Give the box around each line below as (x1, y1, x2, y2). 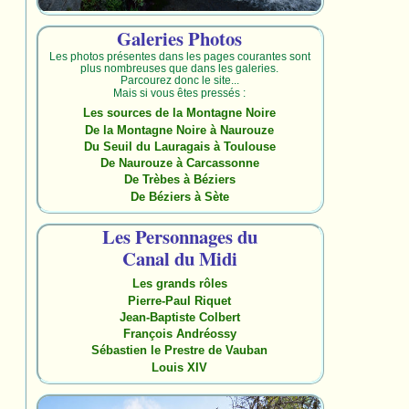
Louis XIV (152, 360, 208, 374)
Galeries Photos (117, 24, 243, 52)
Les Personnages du (101, 222, 257, 250)
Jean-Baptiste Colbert (119, 309, 240, 324)
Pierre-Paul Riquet (128, 293, 232, 308)
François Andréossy (122, 327, 236, 341)
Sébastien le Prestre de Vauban (91, 343, 268, 358)
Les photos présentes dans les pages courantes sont (48, 49, 310, 62)
